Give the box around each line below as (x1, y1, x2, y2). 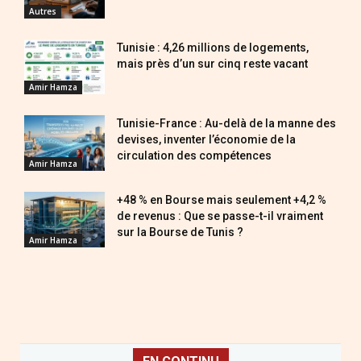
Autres (29, 5, 56, 17)
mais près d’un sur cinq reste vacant (117, 56, 308, 70)
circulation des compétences (117, 149, 272, 163)
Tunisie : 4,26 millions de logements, (117, 40, 309, 54)
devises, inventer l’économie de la (117, 133, 296, 147)
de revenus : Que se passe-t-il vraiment (117, 210, 323, 223)
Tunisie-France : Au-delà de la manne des (117, 117, 336, 131)
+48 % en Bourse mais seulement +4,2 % (117, 193, 326, 207)
